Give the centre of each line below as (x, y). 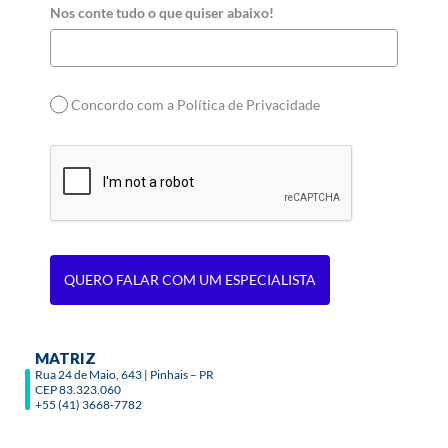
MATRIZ (65, 358)
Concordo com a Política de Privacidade (196, 104)
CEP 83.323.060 (78, 390)
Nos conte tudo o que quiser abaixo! (162, 12)
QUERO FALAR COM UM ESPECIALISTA (190, 280)
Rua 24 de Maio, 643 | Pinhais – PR (124, 375)
